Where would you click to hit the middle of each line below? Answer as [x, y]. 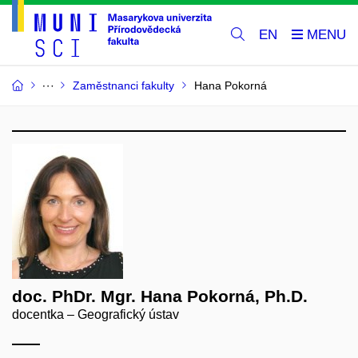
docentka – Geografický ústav [95, 315]
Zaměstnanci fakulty [123, 86]
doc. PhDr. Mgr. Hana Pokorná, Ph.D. [160, 296]
